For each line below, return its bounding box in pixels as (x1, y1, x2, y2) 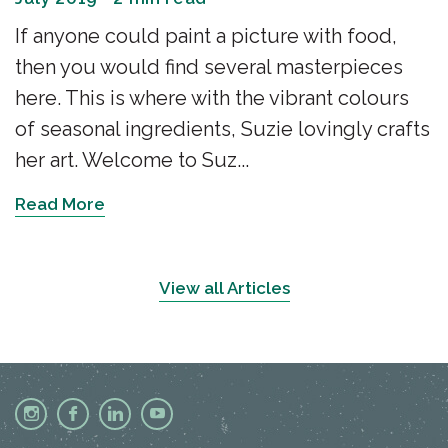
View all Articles (158, 278, 290, 299)
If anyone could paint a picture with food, (15, 24, 397, 49)
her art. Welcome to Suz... (15, 148, 249, 173)
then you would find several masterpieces (15, 55, 403, 80)
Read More (15, 194, 105, 215)
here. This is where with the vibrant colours (15, 86, 409, 111)
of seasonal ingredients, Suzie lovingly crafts (15, 117, 430, 142)
